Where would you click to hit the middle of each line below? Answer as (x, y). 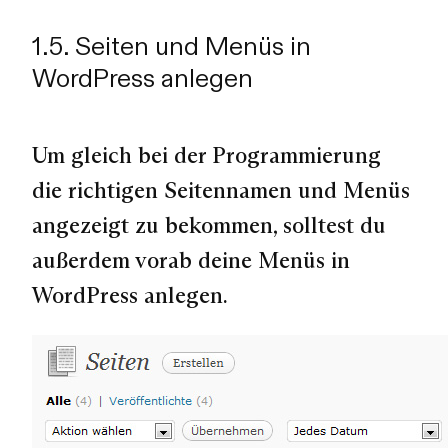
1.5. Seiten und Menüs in (171, 46)
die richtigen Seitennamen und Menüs (221, 189)
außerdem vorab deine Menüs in (191, 259)
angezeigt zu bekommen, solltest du (209, 224)
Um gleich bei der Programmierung (206, 154)
